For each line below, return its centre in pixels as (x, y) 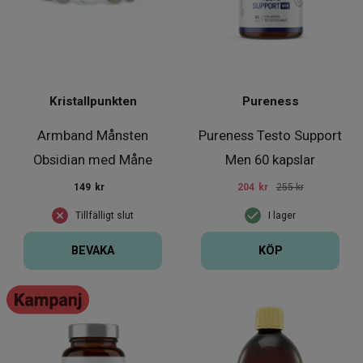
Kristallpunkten (93, 101)
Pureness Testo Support (270, 135)
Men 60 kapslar (270, 159)
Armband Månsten (93, 135)
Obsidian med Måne (93, 159)
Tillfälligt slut (105, 215)
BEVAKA (93, 251)
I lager (282, 215)
